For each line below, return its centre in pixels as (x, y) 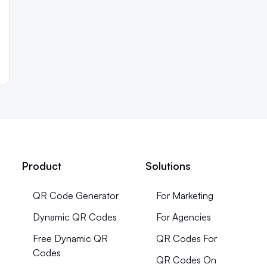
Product (42, 165)
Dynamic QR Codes (75, 217)
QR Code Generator (76, 195)
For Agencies (183, 217)
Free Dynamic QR (70, 238)
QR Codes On (186, 260)
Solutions (168, 165)
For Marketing (184, 195)
